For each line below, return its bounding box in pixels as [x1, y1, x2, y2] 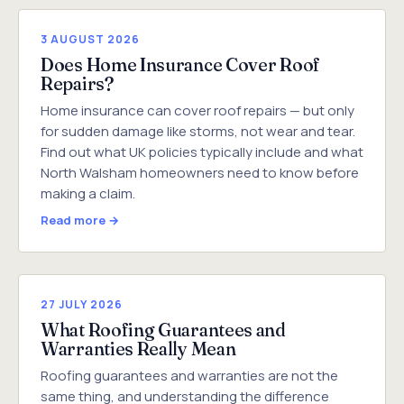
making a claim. [41, 183, 135, 203]
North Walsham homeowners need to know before [41, 162, 359, 182]
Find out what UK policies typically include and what [41, 142, 363, 161]
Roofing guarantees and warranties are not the [41, 365, 338, 385]
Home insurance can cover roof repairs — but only [41, 100, 354, 120]
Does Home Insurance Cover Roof [41, 52, 320, 76]
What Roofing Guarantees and [41, 317, 286, 341]
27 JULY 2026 [41, 296, 123, 312]
